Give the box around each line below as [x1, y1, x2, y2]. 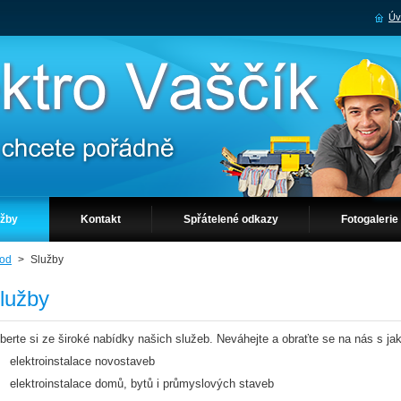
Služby [30, 254, 64, 265]
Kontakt [81, 213, 121, 226]
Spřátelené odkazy [183, 213, 278, 226]
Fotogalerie [341, 213, 398, 226]
